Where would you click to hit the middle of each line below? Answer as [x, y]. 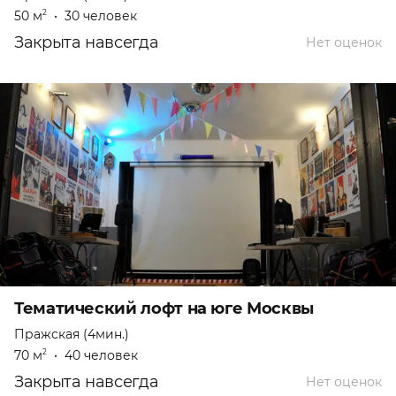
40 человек [101, 356]
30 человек [101, 16]
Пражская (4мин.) [72, 335]
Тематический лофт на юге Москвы [164, 309]
